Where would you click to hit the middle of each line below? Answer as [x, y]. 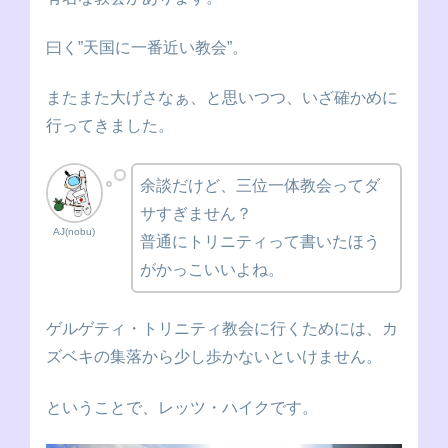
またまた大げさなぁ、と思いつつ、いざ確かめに [222, 98]
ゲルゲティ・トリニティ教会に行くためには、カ [222, 329]
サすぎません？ [195, 213]
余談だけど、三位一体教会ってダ [259, 185]
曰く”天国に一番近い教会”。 [147, 47]
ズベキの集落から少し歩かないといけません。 [214, 357]
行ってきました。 [110, 126]
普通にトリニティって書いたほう [259, 241]
